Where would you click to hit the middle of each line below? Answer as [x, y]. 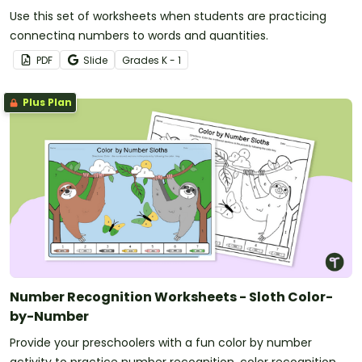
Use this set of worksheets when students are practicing [168, 17]
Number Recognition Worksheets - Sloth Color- [171, 297]
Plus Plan [46, 103]
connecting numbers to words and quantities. [139, 36]
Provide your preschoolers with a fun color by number [161, 343]
